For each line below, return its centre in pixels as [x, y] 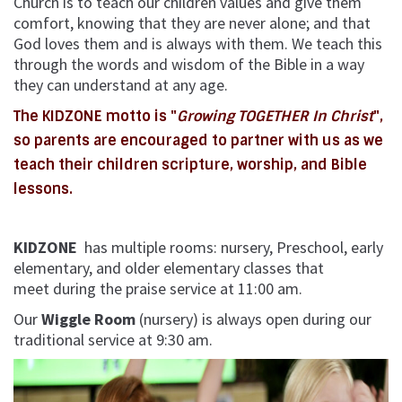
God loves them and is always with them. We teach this [198, 43]
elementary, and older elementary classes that [169, 268]
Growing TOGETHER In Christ [275, 117]
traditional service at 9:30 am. [115, 339]
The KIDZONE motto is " [95, 117]
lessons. [45, 189]
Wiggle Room [88, 319]
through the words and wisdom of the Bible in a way [189, 64]
